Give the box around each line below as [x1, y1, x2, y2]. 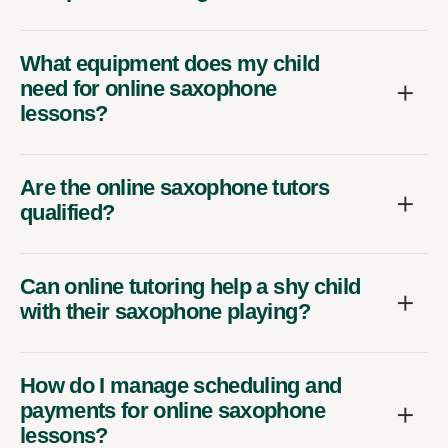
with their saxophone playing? [20, 299, 310, 325]
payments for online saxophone [20, 398, 325, 424]
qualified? [20, 200, 115, 226]
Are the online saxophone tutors [20, 175, 330, 201]
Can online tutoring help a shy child [20, 274, 361, 300]
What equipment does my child [20, 51, 320, 77]
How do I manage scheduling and [20, 373, 342, 399]
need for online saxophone [20, 76, 277, 102]
